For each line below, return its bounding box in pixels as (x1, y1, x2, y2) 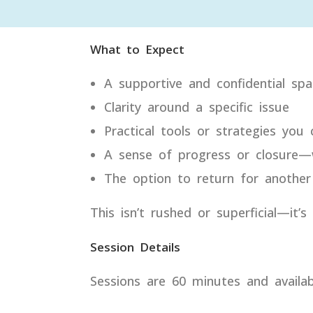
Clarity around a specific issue (103, 99, 289, 115)
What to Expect (89, 41, 184, 57)
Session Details (89, 239, 180, 255)
